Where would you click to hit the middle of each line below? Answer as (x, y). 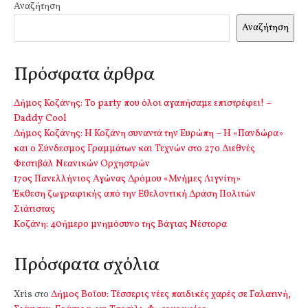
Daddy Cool (40, 119)
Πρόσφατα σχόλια (87, 266)
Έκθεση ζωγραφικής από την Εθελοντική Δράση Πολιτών (135, 195)
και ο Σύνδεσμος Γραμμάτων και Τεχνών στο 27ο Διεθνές (134, 149)
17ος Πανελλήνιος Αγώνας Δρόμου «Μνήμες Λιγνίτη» (127, 179)
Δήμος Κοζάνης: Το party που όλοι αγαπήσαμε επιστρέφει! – (143, 104)
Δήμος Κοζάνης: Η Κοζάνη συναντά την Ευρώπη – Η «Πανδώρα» (148, 134)
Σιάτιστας (34, 210)
